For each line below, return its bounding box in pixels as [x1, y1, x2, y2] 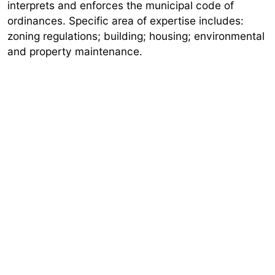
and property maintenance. [7, 45, 142, 58]
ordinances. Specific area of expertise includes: [7, 14, 244, 28]
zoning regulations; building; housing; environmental [7, 29, 265, 43]
